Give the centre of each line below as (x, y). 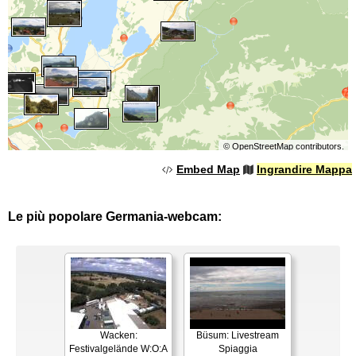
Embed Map (208, 169)
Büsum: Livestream (238, 335)
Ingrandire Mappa (304, 169)
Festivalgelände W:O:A (118, 348)
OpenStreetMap (262, 146)
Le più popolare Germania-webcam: (115, 216)
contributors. (318, 146)
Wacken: (118, 335)
